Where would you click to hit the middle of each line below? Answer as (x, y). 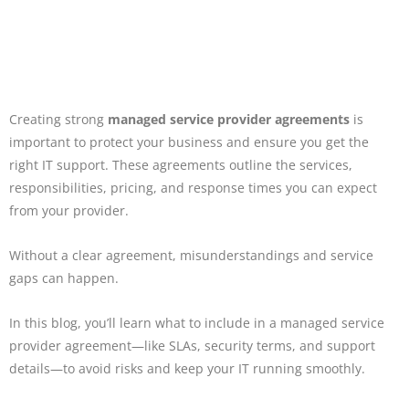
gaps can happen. (66, 278)
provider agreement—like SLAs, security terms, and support (192, 345)
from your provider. (71, 211)
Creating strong (58, 120)
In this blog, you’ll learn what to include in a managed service (197, 322)
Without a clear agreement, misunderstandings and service (191, 255)
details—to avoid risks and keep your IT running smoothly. (187, 368)
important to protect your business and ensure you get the (189, 142)
